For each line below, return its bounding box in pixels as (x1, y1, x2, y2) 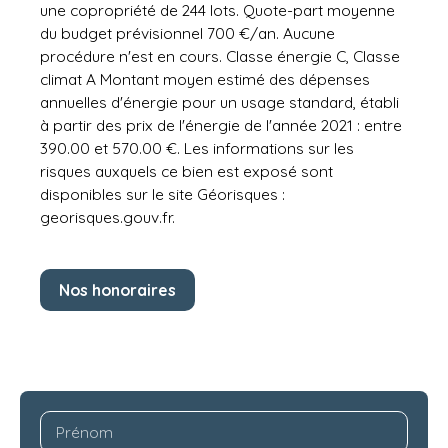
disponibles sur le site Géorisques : (40, 184, 285, 205)
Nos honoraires (59, 279, 176, 300)
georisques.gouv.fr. (40, 207, 175, 228)
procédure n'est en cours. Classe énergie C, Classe (40, 46, 400, 67)
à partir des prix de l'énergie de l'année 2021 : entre (40, 115, 402, 136)
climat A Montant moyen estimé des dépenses (40, 69, 370, 90)
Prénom (56, 422, 113, 443)
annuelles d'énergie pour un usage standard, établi (40, 92, 399, 113)
